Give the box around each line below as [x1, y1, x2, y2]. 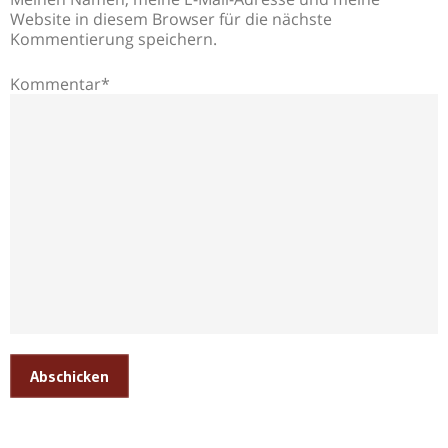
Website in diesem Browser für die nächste [10, 7, 332, 30]
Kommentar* [10, 72, 110, 95]
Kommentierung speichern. [10, 27, 217, 50]
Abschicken [30, 365, 109, 386]
